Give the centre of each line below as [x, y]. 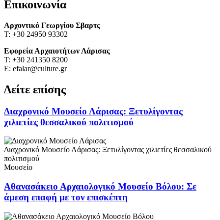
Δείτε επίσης [35, 89]
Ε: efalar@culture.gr [35, 68]
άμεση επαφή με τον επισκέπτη [66, 197]
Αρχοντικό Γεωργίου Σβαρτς [52, 25]
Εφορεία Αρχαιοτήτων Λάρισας [57, 51]
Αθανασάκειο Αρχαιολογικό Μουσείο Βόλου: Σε [100, 187]
